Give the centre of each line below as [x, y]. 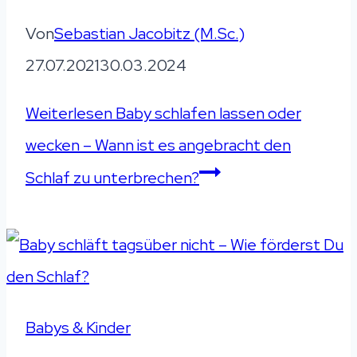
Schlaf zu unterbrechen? [112, 177]
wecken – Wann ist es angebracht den [158, 145]
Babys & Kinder [78, 327]
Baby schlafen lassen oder [207, 113]
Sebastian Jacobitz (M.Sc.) [149, 33]
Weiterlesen [69, 113]
